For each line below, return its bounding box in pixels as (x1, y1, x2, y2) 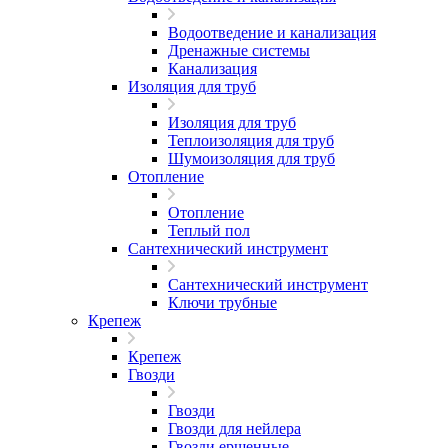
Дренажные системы (168, 42, 310, 59)
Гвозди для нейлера (168, 420, 301, 437)
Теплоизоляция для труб (168, 132, 334, 149)
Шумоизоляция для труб (168, 150, 335, 167)
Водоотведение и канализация (168, 24, 376, 41)
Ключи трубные (168, 294, 277, 311)
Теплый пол (168, 222, 250, 239)
